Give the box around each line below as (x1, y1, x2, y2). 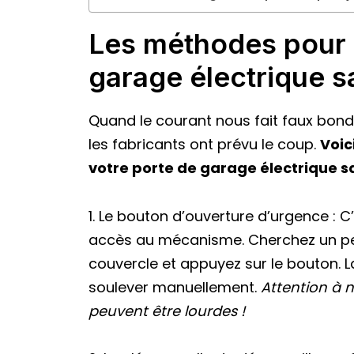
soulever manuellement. (88, 277, 261, 297)
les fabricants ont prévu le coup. (88, 134, 320, 155)
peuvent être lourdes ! (88, 300, 245, 321)
